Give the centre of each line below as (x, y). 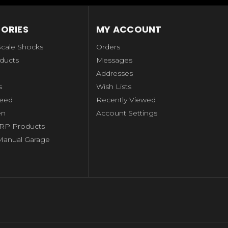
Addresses (115, 74)
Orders (108, 47)
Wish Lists (114, 87)
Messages (115, 60)
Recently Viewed (126, 100)
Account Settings (127, 113)
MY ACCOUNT (129, 30)
